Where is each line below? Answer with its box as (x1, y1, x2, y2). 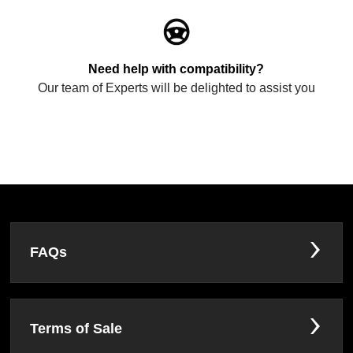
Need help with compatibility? (88, 62, 265, 76)
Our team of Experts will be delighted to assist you (37, 81, 315, 95)
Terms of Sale (30, 321, 123, 337)
